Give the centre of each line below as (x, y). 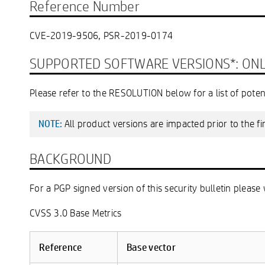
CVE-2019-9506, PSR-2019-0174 (101, 35)
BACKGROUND (70, 158)
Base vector (151, 247)
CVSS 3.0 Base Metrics (76, 212)
